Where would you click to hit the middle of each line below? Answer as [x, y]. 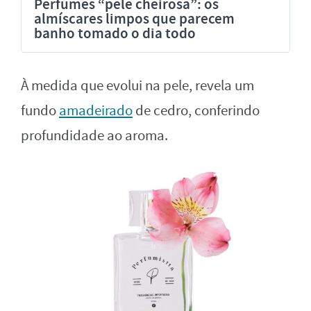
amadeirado [96, 110]
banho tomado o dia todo [115, 33]
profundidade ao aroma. [94, 135]
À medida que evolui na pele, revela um [137, 85]
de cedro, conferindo [196, 110]
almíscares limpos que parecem [134, 18]
